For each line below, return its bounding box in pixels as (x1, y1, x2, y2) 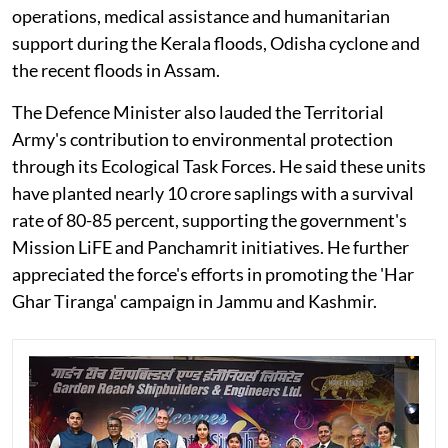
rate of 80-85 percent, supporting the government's (12, 209, 407, 232)
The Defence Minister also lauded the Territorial (12, 101, 384, 124)
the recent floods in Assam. (12, 59, 220, 82)
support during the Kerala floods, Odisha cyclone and (12, 32, 420, 55)
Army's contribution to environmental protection (12, 128, 393, 151)
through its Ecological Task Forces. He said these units (12, 155, 426, 178)
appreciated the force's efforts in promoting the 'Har (12, 263, 414, 286)
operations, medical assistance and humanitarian (12, 5, 390, 28)
